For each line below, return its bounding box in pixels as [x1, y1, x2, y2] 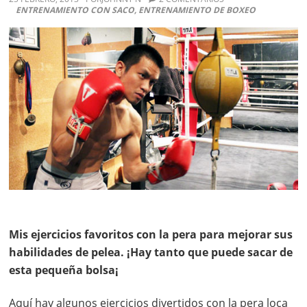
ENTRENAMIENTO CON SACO [16, 4, 135, 16]
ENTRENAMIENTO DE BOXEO [138, 4, 256, 16]
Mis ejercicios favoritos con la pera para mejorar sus [9, 226, 293, 242]
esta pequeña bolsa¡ [9, 262, 119, 278]
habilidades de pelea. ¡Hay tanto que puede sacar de [9, 244, 293, 260]
